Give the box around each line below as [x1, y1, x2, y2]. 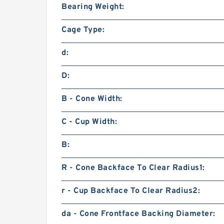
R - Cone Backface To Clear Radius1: [61, 163, 205, 173]
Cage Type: [61, 25, 104, 35]
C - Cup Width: [61, 117, 117, 127]
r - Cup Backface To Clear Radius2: [61, 186, 200, 196]
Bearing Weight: [61, 2, 124, 12]
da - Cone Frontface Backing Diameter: [61, 209, 215, 219]
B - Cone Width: [61, 94, 122, 104]
